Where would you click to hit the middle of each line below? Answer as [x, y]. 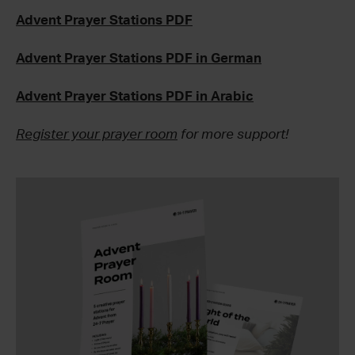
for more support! [233, 134]
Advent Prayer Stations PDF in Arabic [135, 96]
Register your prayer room [97, 134]
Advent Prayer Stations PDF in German [139, 58]
